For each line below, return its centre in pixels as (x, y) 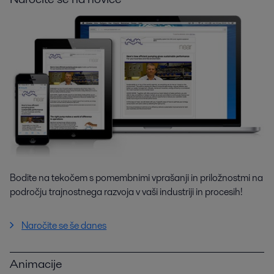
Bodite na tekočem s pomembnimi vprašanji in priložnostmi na (136, 178)
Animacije (36, 264)
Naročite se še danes (64, 226)
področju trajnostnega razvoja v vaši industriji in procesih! (126, 192)
